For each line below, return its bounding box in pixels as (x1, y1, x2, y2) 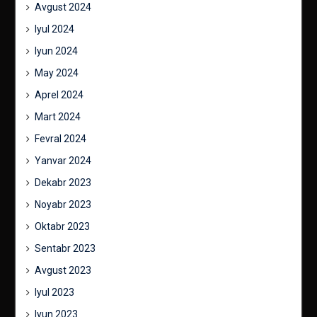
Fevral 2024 (34, 132, 86, 144)
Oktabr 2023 (34, 220, 90, 232)
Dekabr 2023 (34, 176, 91, 188)
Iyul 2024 (34, 23, 74, 35)
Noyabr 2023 (34, 198, 91, 210)
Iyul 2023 (34, 286, 74, 298)
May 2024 (34, 67, 79, 79)
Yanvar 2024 (34, 154, 91, 166)
